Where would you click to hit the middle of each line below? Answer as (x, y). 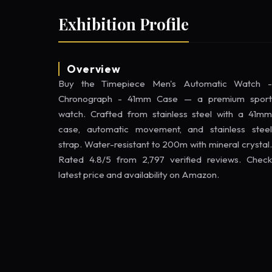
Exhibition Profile (124, 23)
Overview (94, 69)
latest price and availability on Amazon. (139, 174)
